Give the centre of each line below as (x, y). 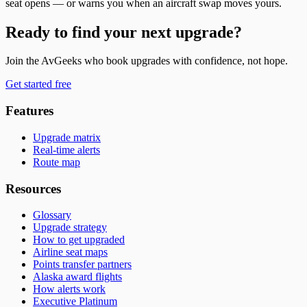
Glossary (52, 215)
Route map (57, 162)
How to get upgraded (79, 240)
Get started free (38, 84)
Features (29, 111)
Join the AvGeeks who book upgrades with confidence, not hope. (147, 61)
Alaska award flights (77, 277)
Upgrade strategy (70, 228)
